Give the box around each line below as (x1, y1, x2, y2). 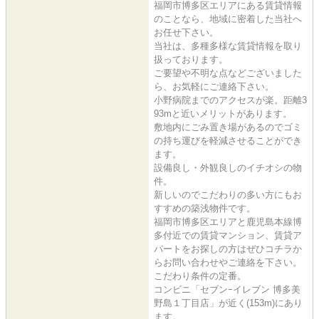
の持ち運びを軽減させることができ (154, 135, 302, 146)
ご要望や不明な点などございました (154, 67, 302, 78)
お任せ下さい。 (154, 26, 219, 38)
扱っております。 (154, 53, 228, 65)
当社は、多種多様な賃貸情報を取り (154, 40, 302, 51)
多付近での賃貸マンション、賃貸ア (154, 229, 302, 241)
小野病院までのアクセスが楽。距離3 (154, 94, 307, 105)
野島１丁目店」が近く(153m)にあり (154, 297, 303, 308)
